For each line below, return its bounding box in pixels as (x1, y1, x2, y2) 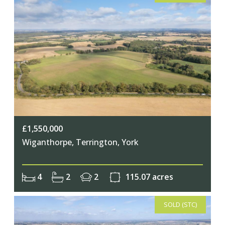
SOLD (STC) (164, 200, 197, 209)
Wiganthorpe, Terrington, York (22, 136, 139, 148)
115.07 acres (124, 171, 174, 182)
